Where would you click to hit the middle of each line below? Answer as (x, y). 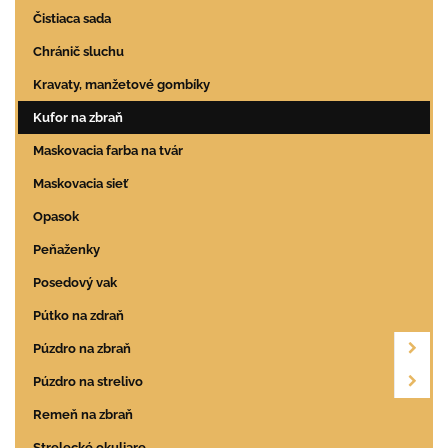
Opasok (56, 217)
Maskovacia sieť (80, 184)
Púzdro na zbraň (82, 349)
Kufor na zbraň (78, 118)
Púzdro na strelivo (88, 382)
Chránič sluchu (78, 52)
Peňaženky (66, 250)
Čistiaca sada (72, 19)
